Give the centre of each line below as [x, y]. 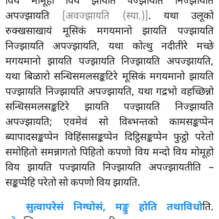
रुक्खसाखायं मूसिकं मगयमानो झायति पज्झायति [109, 32]
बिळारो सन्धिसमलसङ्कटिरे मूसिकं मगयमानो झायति [119, 77]
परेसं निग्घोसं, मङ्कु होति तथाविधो [124, 208]
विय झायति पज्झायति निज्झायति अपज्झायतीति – [109, 168]
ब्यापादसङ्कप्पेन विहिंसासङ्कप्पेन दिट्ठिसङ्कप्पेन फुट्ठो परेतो [109, 138]
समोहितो [23, 153]
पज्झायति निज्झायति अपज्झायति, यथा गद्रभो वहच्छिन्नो [109, 92]
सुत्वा [36, 208]
